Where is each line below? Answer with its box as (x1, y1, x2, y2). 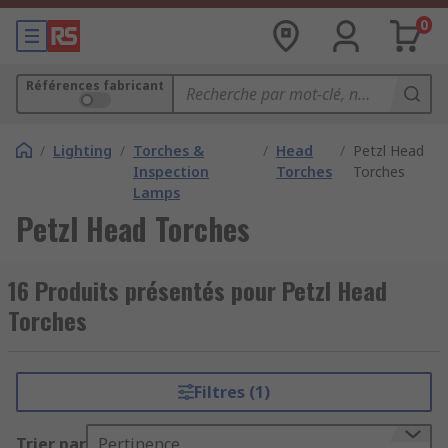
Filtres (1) (193, 381, 270, 403)
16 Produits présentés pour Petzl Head (8, 272, 387, 308)
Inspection (133, 162, 209, 181)
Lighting (53, 141, 112, 160)
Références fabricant (26, 77, 164, 94)
